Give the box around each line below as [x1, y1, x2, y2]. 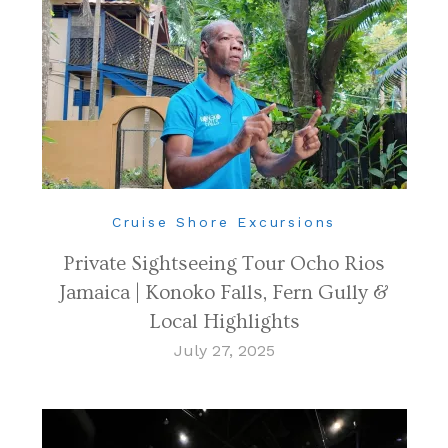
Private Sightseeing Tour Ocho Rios [63, 251, 385, 275]
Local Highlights [148, 309, 300, 333]
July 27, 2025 [173, 340, 275, 360]
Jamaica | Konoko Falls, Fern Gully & [59, 280, 389, 304]
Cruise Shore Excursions [111, 213, 337, 230]
